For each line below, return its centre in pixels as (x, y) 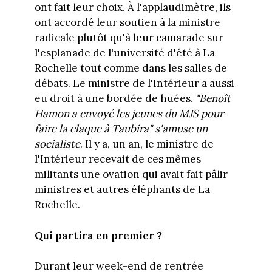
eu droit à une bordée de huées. (115, 99)
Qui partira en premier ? (98, 235)
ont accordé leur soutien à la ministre (127, 23)
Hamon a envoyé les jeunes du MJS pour (129, 114)
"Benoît (213, 99)
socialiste (57, 144)
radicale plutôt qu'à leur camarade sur (129, 38)
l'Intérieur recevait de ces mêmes (117, 159)
